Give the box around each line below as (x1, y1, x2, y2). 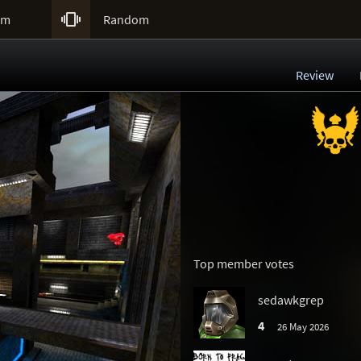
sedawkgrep (258, 292, 324, 308)
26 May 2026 (276, 320, 329, 333)
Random (103, 11, 149, 27)
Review (296, 67, 334, 83)
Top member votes (193, 255, 294, 272)
